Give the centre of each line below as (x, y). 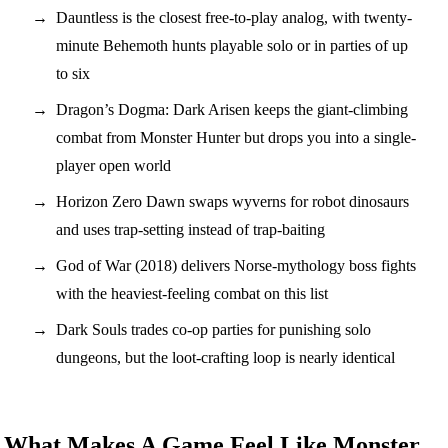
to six (73, 73)
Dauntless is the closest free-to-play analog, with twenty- (234, 17)
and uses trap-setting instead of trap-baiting (190, 229)
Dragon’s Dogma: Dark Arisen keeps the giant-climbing (232, 109)
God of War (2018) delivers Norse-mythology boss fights (236, 265)
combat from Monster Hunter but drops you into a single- (236, 137)
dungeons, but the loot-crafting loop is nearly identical (225, 357)
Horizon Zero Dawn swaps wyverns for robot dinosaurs (232, 201)
